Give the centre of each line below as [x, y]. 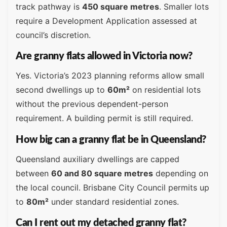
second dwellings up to [62, 90]
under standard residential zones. [114, 201]
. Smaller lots [184, 6]
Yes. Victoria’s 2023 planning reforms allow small [110, 76]
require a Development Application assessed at [106, 21]
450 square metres [121, 6]
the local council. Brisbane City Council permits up [112, 187]
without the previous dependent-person [92, 104]
